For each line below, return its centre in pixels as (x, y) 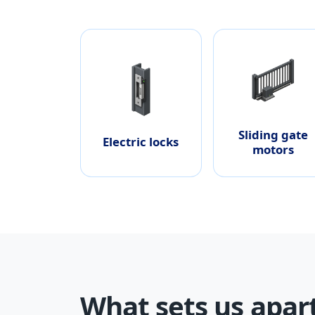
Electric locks (141, 142)
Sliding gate (274, 134)
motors (274, 149)
